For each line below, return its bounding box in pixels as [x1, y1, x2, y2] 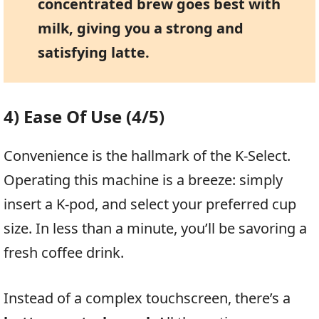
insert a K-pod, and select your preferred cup [4, 194, 296, 214]
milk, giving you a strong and [37, 19, 244, 38]
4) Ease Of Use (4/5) [4, 105, 164, 129]
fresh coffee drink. [4, 243, 124, 263]
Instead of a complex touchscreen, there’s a [4, 288, 291, 308]
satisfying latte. [37, 43, 150, 63]
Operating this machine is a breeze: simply [4, 170, 283, 190]
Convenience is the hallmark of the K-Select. [4, 146, 291, 166]
